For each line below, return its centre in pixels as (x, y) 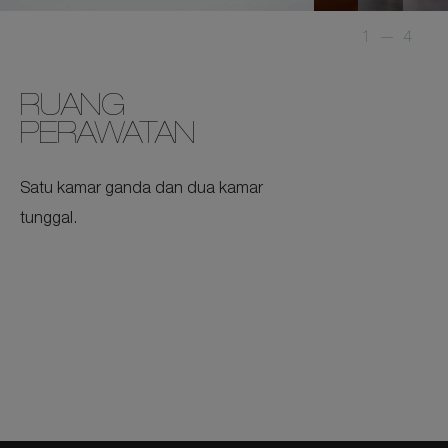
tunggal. (48, 220)
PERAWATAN (107, 137)
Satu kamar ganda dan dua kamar (141, 190)
